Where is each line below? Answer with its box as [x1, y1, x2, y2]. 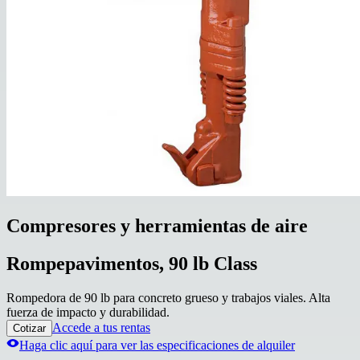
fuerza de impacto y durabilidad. [6, 305, 170, 320]
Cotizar [13, 322, 46, 335]
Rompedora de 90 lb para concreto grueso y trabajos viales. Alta [6, 291, 330, 305]
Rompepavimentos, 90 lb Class [6, 253, 257, 275]
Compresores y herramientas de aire [6, 215, 308, 237]
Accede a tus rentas [52, 321, 150, 335]
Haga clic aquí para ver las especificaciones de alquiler [19, 338, 295, 353]
